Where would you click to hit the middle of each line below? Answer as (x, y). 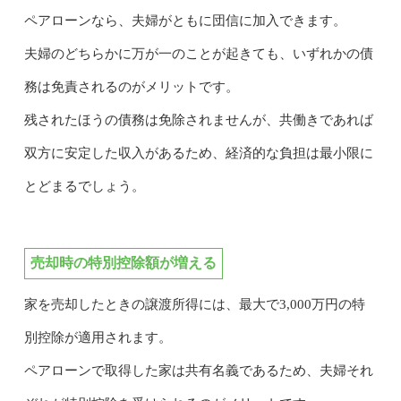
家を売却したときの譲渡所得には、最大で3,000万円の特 (194, 304)
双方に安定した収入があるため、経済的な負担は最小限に (198, 153)
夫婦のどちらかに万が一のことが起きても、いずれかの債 (198, 53)
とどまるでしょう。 (84, 186)
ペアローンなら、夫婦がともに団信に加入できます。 (185, 20)
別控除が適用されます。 (98, 337)
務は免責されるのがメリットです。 (131, 86)
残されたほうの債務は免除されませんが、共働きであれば (198, 119)
